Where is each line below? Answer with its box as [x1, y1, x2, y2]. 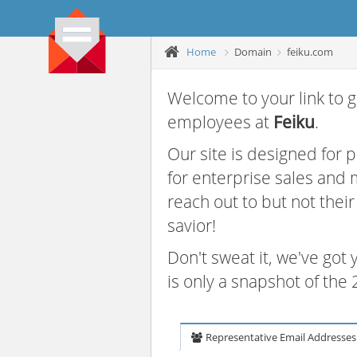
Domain [234, 44, 272, 59]
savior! [167, 214, 216, 237]
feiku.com [287, 44, 333, 59]
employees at [167, 111, 273, 133]
